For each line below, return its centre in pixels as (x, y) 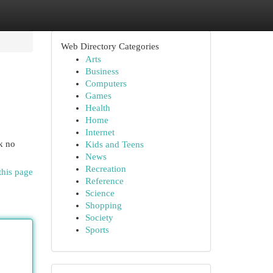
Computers (106, 83)
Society (99, 218)
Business (102, 71)
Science (100, 193)
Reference (104, 181)
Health (97, 108)
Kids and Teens (114, 144)
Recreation (105, 169)
